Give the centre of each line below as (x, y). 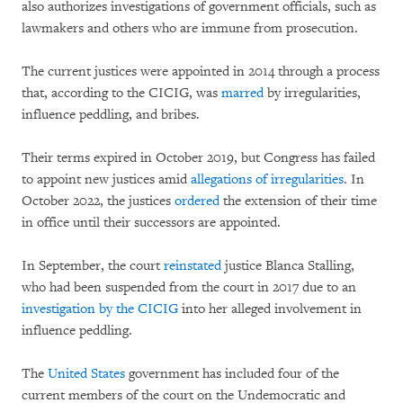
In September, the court (93, 265)
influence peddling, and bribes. (111, 114)
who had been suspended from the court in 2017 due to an (189, 287)
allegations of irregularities (267, 179)
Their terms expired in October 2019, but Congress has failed (198, 157)
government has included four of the (232, 373)
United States (86, 373)
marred (242, 93)
